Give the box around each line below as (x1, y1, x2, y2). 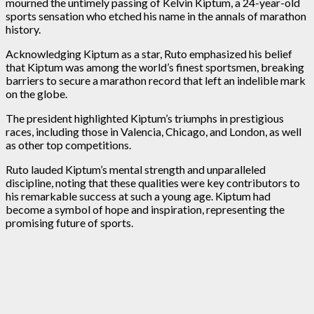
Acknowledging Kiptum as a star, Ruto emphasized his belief (6, 46, 292, 60)
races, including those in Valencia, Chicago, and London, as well (6, 124, 301, 138)
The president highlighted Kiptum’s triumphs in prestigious (6, 111, 284, 125)
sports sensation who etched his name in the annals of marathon (6, 8, 306, 22)
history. (6, 22, 41, 36)
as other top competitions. (6, 137, 131, 151)
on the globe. (6, 86, 67, 100)
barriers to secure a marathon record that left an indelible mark (6, 73, 306, 87)
